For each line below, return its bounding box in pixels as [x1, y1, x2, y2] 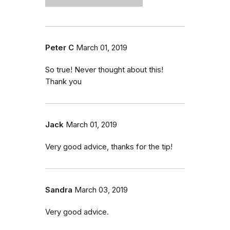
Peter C [45, 43, 74, 53]
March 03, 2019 [74, 185, 128, 195]
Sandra [45, 185, 72, 195]
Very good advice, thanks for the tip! [45, 142, 172, 152]
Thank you [45, 77, 82, 87]
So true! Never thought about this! [45, 65, 163, 75]
